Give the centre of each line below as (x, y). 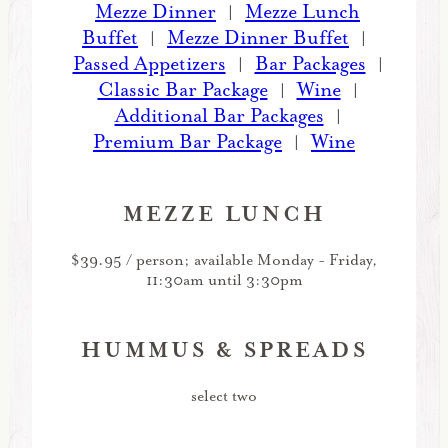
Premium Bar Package (187, 140)
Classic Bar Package (182, 88)
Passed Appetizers (149, 62)
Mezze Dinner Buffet (258, 36)
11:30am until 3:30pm (224, 279)
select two (224, 395)
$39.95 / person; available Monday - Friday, (224, 259)
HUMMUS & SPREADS (224, 349)
